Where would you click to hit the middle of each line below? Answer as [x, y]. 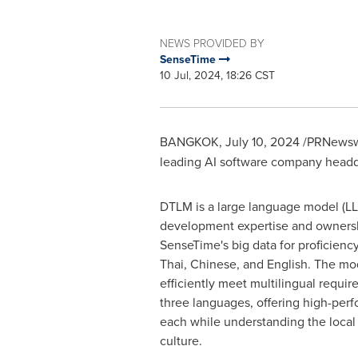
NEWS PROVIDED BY [212, 43]
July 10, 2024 [262, 141]
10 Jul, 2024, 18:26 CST [217, 75]
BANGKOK [189, 141]
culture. [181, 340]
